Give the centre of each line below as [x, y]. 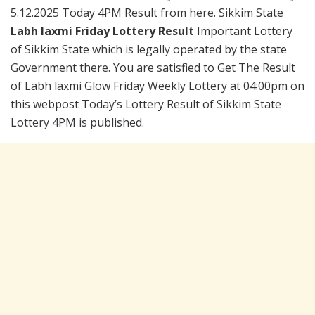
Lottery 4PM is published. [77, 123]
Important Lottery [245, 31]
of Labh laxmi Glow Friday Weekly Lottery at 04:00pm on [157, 86]
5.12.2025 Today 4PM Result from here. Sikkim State [147, 13]
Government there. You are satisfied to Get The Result [153, 68]
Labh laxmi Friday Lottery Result [104, 31]
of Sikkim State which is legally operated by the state [149, 50]
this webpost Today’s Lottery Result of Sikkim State [146, 104]
